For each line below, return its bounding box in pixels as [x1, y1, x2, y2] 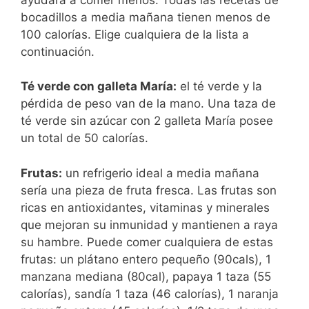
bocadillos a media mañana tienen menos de [21, 10, 270, 24]
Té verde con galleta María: [21, 79, 177, 94]
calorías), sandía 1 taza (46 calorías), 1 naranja [21, 286, 279, 301]
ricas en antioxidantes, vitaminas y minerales [21, 200, 270, 215]
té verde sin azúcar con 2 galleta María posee [21, 114, 273, 128]
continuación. [21, 44, 94, 59]
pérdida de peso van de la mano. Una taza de [21, 97, 276, 111]
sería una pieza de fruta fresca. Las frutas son [21, 183, 277, 197]
